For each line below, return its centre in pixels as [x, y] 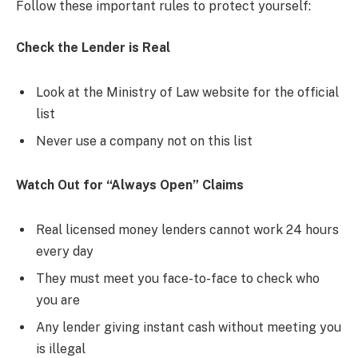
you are [58, 300]
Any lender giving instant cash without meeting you [189, 327]
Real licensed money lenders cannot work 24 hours [187, 230]
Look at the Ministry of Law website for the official [187, 92]
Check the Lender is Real [93, 47]
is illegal [61, 349]
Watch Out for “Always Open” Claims [130, 185]
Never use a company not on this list [144, 141]
